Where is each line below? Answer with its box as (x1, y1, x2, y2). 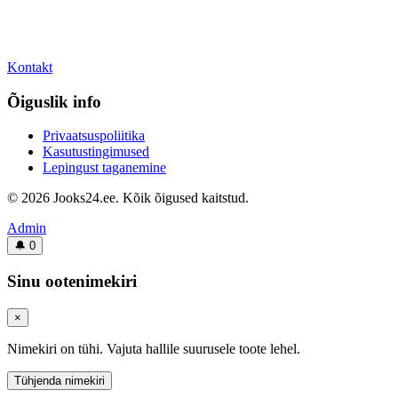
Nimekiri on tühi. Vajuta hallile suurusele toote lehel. (7, 340, 300, 356)
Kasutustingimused (43, 144, 149, 160)
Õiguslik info (7, 92, 101, 111)
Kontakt (7, 60, 52, 75)
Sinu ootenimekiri (7, 272, 137, 291)
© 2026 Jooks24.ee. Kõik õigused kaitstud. (7, 190, 249, 206)
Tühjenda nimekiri (14, 373, 105, 387)
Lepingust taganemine (43, 160, 166, 176)
